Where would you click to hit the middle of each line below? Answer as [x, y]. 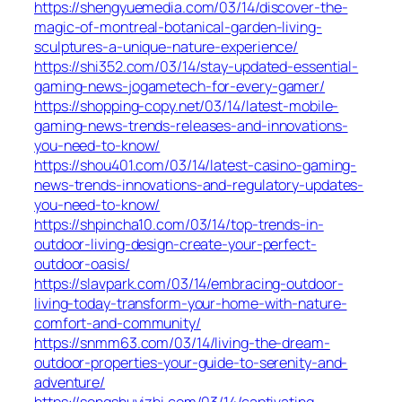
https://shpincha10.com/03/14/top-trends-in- [179, 224]
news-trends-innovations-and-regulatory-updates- [199, 184]
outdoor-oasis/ [82, 263]
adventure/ [70, 382]
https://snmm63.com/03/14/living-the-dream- [182, 342]
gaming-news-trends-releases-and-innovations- [191, 125]
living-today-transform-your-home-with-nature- [191, 303]
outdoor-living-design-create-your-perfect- [175, 244]
